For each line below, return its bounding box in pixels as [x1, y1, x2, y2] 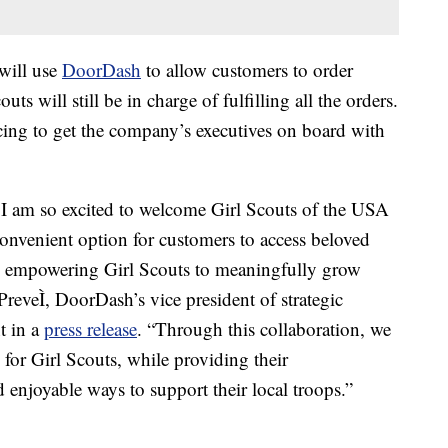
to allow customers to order [141, 57, 353, 83]
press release [44, 316, 137, 342]
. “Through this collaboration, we [137, 316, 391, 342]
